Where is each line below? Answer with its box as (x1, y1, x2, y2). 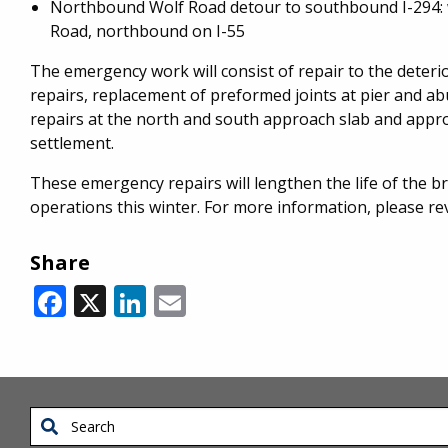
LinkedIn (145, 275, 275, 319)
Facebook (65, 275, 207, 319)
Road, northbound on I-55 (49, 19, 245, 42)
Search (30, 410, 74, 429)
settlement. (29, 131, 114, 154)
